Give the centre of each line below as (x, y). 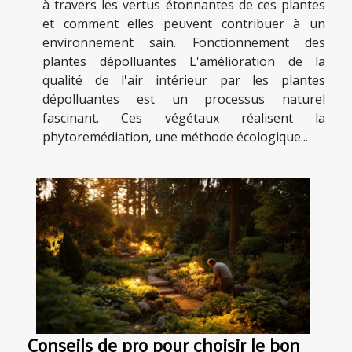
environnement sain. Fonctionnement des (184, 42)
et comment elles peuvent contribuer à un (184, 24)
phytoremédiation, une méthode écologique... (175, 137)
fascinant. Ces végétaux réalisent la (184, 118)
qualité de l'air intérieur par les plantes (184, 80)
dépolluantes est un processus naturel (184, 99)
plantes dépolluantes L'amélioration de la (184, 61)
